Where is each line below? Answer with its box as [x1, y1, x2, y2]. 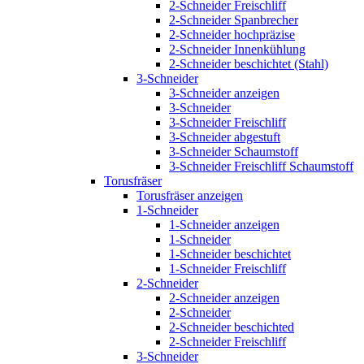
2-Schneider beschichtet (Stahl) [169, 56, 328, 71]
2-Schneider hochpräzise [169, 27, 295, 41]
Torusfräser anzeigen [136, 188, 243, 202]
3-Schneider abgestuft [169, 129, 280, 144]
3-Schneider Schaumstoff [169, 144, 298, 158]
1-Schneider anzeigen [169, 217, 279, 232]
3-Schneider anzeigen [169, 85, 279, 100]
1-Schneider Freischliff [169, 261, 286, 275]
